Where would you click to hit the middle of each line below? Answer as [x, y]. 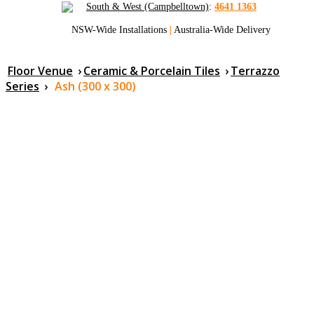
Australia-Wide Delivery [221, 29]
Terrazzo [255, 70]
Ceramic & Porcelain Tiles [152, 70]
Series [22, 86]
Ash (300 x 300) [95, 86]
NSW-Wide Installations [121, 29]
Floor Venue [40, 70]
